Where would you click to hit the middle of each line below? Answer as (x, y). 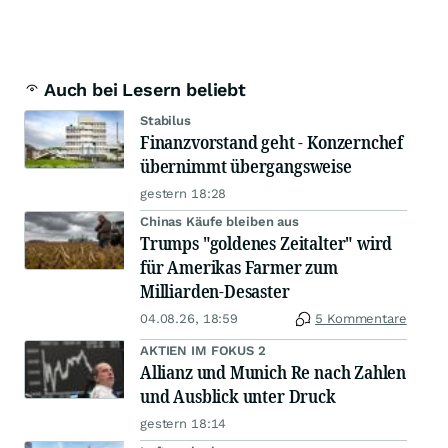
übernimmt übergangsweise (246, 166)
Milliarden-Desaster (215, 291)
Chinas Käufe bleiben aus (219, 221)
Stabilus (165, 120)
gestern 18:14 (183, 423)
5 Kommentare (361, 318)
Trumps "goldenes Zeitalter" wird (266, 243)
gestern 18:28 (183, 193)
